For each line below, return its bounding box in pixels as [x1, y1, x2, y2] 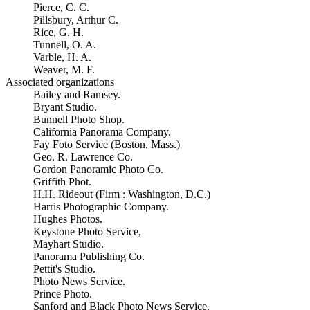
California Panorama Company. [33, 126, 171, 138]
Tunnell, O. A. [33, 39, 96, 51]
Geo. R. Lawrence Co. [33, 151, 133, 163]
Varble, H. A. [33, 51, 91, 63]
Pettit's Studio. [33, 263, 95, 275]
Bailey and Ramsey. [33, 89, 120, 100]
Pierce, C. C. [33, 1, 89, 13]
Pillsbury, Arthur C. [33, 14, 118, 26]
